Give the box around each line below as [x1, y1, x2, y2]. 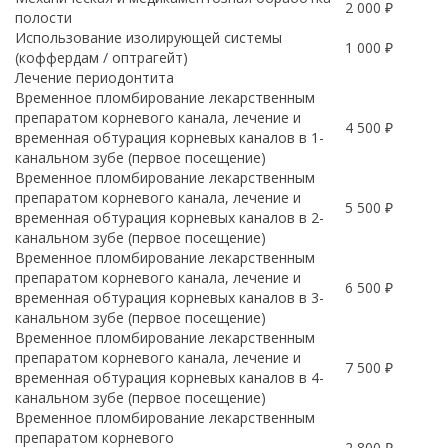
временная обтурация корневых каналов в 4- [15, 368, 324, 387]
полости [15, 8, 72, 27]
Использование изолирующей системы [15, 28, 282, 47]
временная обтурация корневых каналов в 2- [15, 208, 324, 227]
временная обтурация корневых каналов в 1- [15, 128, 324, 147]
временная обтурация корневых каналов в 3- [15, 288, 324, 307]
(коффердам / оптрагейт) [15, 48, 188, 67]
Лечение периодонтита [15, 68, 174, 87]
